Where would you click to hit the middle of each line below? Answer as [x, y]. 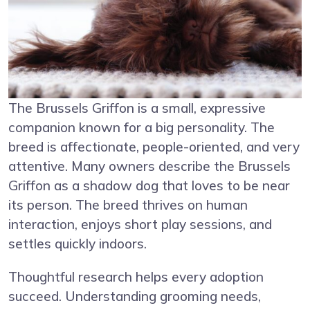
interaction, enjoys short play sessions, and [140, 225]
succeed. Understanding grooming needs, [135, 297]
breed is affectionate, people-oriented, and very [154, 147]
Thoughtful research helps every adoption [136, 277]
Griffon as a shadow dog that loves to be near [149, 186]
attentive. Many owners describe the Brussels [149, 166]
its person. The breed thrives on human [128, 205]
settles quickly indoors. [77, 244]
